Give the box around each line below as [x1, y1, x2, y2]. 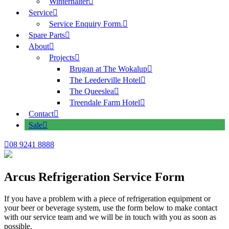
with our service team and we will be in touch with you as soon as [4, 212, 216, 221]
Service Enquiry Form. [49, 19, 123, 28]
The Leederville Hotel [70, 75, 141, 84]
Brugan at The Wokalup [70, 64, 147, 73]
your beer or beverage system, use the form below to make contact [4, 203, 217, 212]
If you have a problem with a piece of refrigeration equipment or [4, 194, 211, 203]
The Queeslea [70, 86, 114, 96]
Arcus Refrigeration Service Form [4, 170, 185, 184]
